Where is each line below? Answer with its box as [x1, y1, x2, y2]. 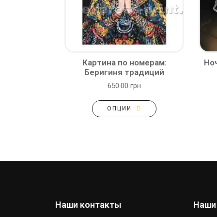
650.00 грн [108, 81, 141, 90]
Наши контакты [55, 200, 122, 210]
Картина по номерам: [82, 58, 167, 67]
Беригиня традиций [84, 67, 164, 77]
